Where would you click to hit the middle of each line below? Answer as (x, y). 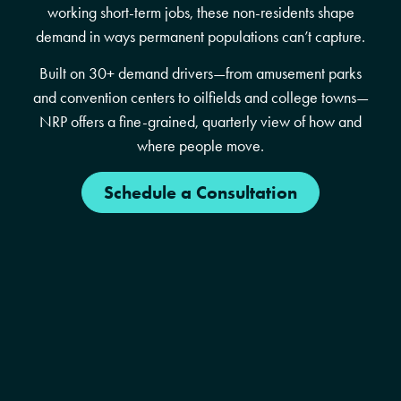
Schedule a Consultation (200, 192)
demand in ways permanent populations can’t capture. (200, 36)
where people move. (200, 146)
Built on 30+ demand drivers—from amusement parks (200, 74)
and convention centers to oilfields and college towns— (200, 98)
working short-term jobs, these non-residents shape (200, 12)
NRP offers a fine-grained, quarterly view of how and (200, 122)
